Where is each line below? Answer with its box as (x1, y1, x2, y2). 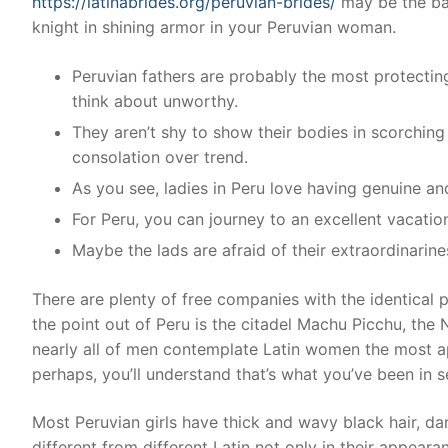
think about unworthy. (72, 90, 238, 111)
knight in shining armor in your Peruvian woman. (32, 16, 396, 37)
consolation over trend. (72, 146, 248, 167)
